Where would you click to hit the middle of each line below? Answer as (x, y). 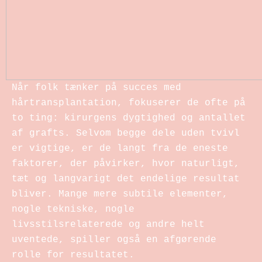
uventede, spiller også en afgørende (114, 239)
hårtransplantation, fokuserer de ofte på (129, 103)
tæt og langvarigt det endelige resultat (126, 179)
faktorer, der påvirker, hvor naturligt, (126, 163)
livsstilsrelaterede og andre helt (108, 224)
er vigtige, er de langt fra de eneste (120, 148)
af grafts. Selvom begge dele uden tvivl (126, 133)
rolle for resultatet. (73, 255)
